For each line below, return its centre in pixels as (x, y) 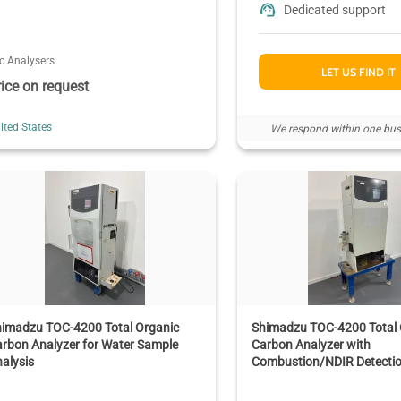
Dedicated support (335, 10)
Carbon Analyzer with (311, 344)
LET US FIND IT (358, 72)
